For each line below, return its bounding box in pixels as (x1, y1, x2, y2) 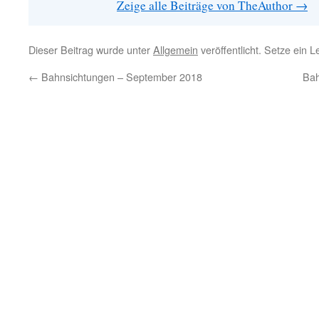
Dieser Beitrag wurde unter (28, 42, 153, 57)
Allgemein (153, 42, 198, 57)
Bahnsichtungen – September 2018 (38, 69, 202, 84)
